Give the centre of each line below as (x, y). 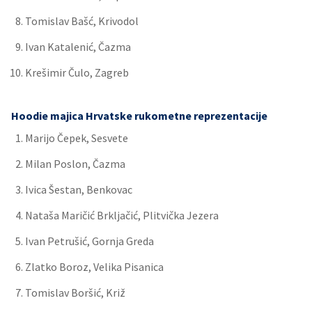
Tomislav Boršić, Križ (75, 292)
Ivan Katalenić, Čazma (78, 47)
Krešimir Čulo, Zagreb (77, 72)
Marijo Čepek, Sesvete (77, 138)
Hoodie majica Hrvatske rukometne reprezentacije (139, 116)
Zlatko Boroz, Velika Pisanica (94, 267)
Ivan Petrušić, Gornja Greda (89, 241)
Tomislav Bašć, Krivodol (82, 21)
